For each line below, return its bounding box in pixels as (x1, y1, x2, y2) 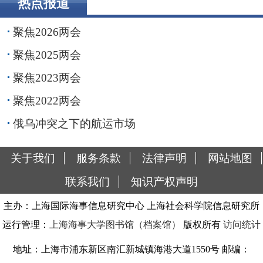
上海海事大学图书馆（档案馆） (49, 219, 181, 230)
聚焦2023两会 (12, 71, 81, 84)
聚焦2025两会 (12, 48, 81, 61)
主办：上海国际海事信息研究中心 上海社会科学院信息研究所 (4, 200, 259, 211)
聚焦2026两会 (12, 25, 81, 38)
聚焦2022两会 (12, 94, 81, 107)
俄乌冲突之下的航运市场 (12, 117, 136, 130)
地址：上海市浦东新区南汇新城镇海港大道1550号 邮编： (13, 244, 250, 254)
